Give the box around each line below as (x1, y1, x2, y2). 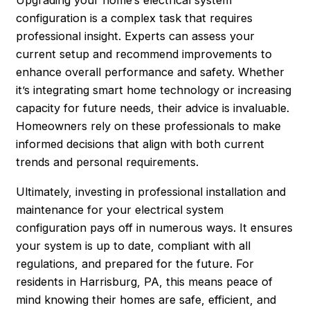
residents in (16, 274, 80, 289)
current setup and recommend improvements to (16, 47, 273, 62)
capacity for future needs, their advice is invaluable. (16, 101, 290, 116)
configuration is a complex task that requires (16, 11, 253, 26)
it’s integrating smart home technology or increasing (16, 83, 292, 98)
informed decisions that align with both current (16, 137, 265, 152)
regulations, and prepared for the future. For (16, 256, 255, 271)
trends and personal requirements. (16, 155, 199, 170)
